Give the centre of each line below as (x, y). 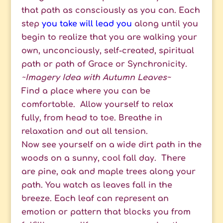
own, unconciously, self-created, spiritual (108, 51)
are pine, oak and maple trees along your (108, 172)
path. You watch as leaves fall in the (97, 185)
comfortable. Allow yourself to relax (97, 105)
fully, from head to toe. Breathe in (92, 118)
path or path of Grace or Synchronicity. (104, 64)
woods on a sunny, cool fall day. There (103, 159)
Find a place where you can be (86, 91)
